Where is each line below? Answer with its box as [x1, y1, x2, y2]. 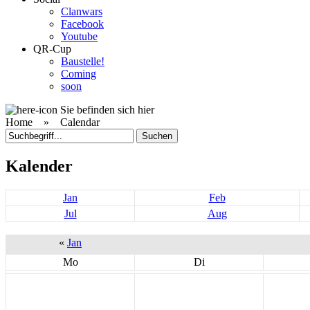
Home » [6, 116, 60, 128]
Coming [61, 68, 96, 80]
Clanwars [61, 6, 102, 17]
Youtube [61, 30, 98, 42]
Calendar [60, 116, 100, 128]
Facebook [61, 18, 104, 30]
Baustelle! [61, 55, 104, 67]
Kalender [6, 156, 73, 175]
